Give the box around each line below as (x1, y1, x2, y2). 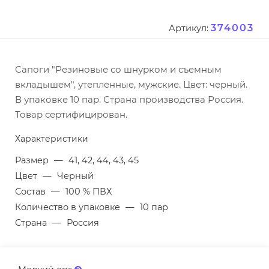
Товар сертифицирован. (15, 109, 127, 121)
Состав (15, 186, 48, 198)
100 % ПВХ (65, 186, 112, 198)
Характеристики (15, 133, 88, 145)
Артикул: (169, 23, 208, 34)
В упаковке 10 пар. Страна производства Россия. (15, 94, 243, 106)
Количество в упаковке (15, 202, 122, 213)
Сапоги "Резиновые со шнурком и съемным (15, 64, 222, 76)
